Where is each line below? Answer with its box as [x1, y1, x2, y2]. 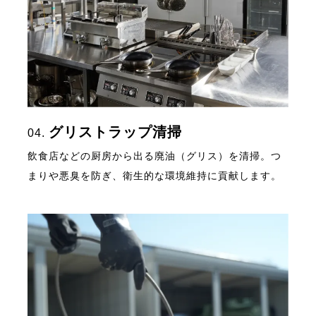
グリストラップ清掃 [49, 123, 183, 140]
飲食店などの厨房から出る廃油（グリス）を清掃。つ [28, 150, 282, 162]
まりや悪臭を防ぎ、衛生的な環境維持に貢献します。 [28, 169, 282, 181]
